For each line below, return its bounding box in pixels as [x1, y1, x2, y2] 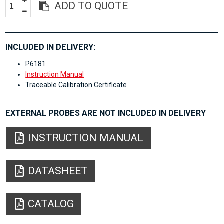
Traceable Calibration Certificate [25, 81, 127, 89]
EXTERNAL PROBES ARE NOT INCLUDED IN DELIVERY [5, 108, 206, 118]
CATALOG [28, 197, 74, 210]
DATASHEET [28, 164, 88, 177]
